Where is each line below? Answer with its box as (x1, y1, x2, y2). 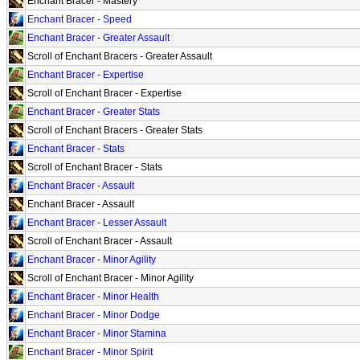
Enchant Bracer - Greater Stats (27, 105, 160, 117)
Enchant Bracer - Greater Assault (27, 31, 170, 43)
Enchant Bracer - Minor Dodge (27, 309, 160, 321)
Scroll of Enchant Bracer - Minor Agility (27, 272, 194, 284)
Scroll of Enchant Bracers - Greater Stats (27, 124, 202, 136)
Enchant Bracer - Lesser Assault (27, 216, 166, 228)
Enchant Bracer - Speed (27, 13, 132, 25)
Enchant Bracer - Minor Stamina (27, 327, 166, 339)
